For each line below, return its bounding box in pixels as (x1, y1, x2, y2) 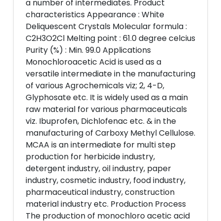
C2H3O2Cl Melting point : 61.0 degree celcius (26, 33, 195, 44)
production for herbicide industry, (26, 151, 155, 162)
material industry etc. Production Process (26, 198, 186, 210)
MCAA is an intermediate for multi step (26, 139, 176, 150)
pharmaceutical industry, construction (26, 186, 175, 198)
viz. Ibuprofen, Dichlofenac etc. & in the (26, 115, 176, 127)
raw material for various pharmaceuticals (26, 104, 187, 115)
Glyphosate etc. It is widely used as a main (26, 92, 188, 103)
